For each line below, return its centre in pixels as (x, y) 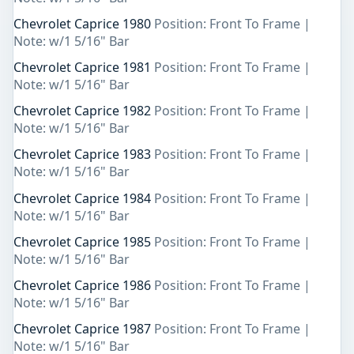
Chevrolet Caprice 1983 (84, 154)
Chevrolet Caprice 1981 (84, 67)
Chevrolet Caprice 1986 (84, 285)
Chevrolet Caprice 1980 (84, 23)
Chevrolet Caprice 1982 (84, 111)
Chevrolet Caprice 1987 (84, 329)
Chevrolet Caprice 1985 (84, 241)
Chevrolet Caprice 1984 (84, 198)
